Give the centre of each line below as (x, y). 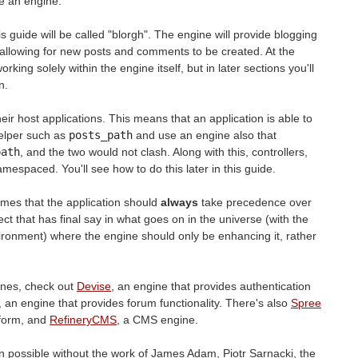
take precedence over (255, 202)
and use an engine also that (205, 135)
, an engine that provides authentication (211, 286)
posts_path (101, 135)
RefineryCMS (83, 319)
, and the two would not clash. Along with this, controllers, (164, 151)
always (179, 202)
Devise (94, 286)
